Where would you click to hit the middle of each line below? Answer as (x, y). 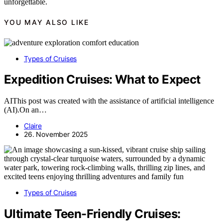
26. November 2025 (56, 134)
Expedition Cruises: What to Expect (102, 80)
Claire (33, 126)
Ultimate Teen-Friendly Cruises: (92, 214)
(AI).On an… (25, 110)
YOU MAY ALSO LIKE (47, 22)
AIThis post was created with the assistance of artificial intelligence (109, 101)
